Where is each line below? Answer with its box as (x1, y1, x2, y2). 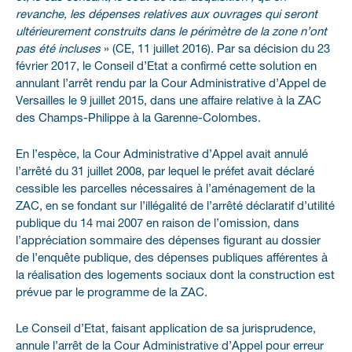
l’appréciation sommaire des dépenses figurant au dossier (16, 236, 321, 247)
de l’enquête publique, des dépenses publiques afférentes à (16, 253, 328, 264)
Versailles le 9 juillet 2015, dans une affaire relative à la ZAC (16, 96, 321, 107)
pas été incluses (16, 44, 101, 55)
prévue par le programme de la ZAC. (16, 288, 207, 299)
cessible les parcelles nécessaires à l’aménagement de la (16, 184, 315, 195)
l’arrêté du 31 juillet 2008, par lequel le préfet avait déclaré (16, 167, 314, 178)
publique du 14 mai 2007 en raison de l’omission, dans (16, 218, 299, 229)
